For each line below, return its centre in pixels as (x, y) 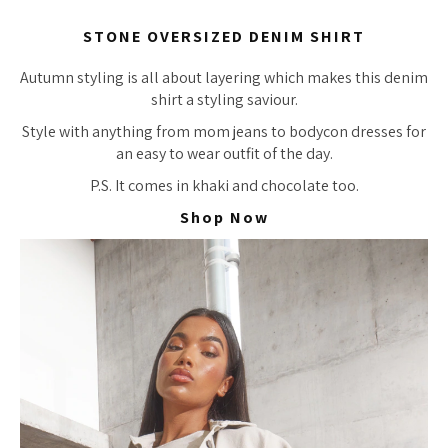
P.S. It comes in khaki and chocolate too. (224, 185)
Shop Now (224, 217)
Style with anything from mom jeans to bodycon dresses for (224, 131)
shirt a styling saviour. (224, 99)
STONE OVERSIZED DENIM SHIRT (224, 37)
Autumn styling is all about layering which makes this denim (224, 77)
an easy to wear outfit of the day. (224, 153)
